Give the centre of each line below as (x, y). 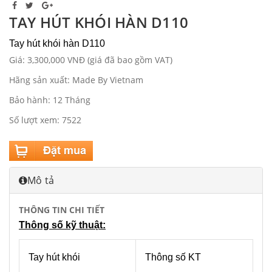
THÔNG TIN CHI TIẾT (62, 210)
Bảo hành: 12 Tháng (50, 100)
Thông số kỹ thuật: (62, 225)
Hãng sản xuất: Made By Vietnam (76, 80)
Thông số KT (173, 257)
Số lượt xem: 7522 (45, 120)
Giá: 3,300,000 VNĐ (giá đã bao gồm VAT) (91, 60)
